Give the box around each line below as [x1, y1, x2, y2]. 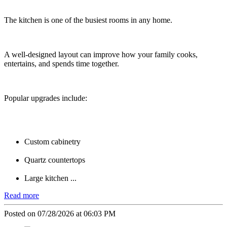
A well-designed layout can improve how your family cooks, [4, 50, 198, 59]
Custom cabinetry [24, 137, 81, 146]
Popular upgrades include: [4, 94, 87, 103]
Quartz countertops [24, 156, 85, 165]
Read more [4, 191, 39, 200]
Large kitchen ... [24, 174, 77, 183]
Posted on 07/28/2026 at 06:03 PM [4, 209, 116, 218]
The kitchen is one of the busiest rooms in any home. [4, 16, 172, 25]
